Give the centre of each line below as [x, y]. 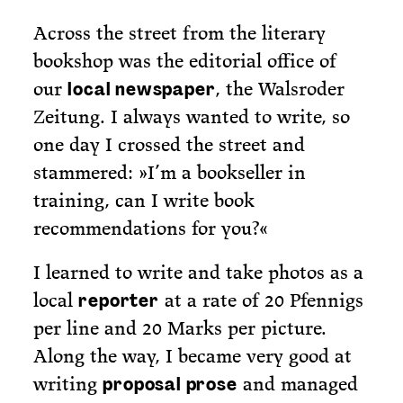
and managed [297, 384]
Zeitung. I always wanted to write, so [192, 117]
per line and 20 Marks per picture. [180, 328]
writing [68, 384]
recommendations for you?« [151, 228]
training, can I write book [144, 201]
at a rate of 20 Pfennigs [261, 300]
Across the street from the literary [180, 33]
